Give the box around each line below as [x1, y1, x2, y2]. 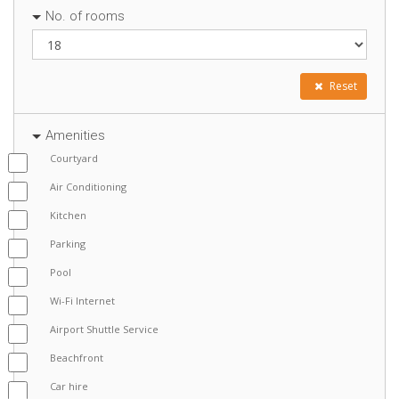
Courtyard [50, 151, 98, 165]
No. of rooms [45, 8, 125, 24]
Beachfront [50, 351, 103, 364]
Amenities [45, 127, 105, 143]
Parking [50, 237, 85, 250]
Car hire [50, 379, 88, 393]
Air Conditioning [50, 180, 126, 193]
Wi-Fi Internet [50, 294, 115, 307]
